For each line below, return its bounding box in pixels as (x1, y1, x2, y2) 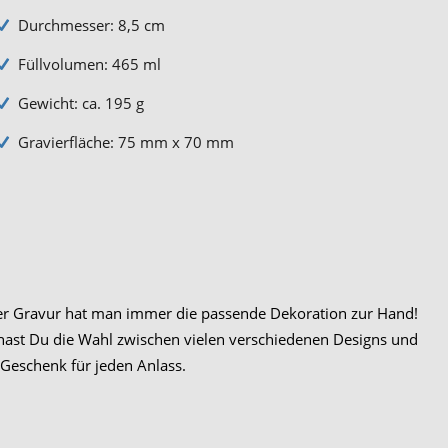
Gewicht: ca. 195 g (17, 92, 144, 113)
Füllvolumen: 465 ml (17, 53, 161, 74)
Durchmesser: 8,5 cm (17, 14, 165, 35)
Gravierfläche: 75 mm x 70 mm (17, 131, 234, 152)
